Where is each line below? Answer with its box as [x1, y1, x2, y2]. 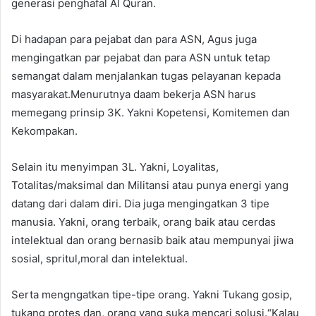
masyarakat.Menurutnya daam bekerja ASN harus [11, 87, 256, 102]
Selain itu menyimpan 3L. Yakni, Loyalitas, [11, 160, 219, 174]
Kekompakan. [11, 124, 78, 138]
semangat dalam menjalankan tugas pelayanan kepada [11, 69, 281, 83]
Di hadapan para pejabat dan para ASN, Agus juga [11, 32, 257, 47]
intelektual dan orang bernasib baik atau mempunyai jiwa [11, 233, 293, 248]
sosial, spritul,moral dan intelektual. [11, 252, 188, 266]
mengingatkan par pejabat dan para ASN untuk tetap [11, 51, 270, 65]
